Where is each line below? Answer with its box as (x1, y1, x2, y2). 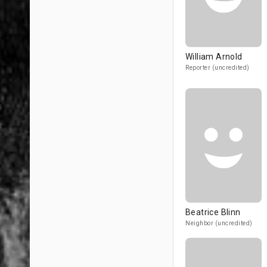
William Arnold (185, 52, 243, 61)
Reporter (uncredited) (185, 64, 250, 71)
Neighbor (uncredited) (185, 220, 253, 226)
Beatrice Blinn (185, 207, 241, 217)
